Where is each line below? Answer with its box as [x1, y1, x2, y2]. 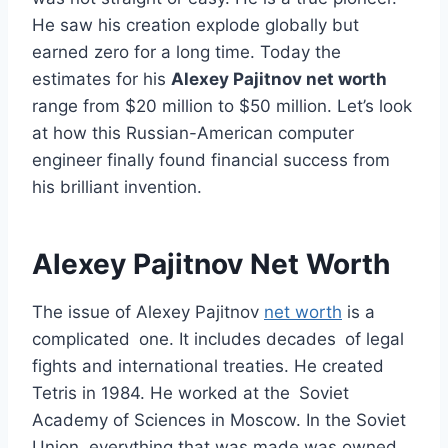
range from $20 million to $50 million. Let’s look [32, 96, 412, 117]
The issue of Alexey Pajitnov [32, 302, 264, 323]
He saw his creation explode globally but [32, 15, 359, 36]
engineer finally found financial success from [32, 150, 390, 171]
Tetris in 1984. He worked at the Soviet [32, 383, 349, 404]
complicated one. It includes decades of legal [32, 329, 404, 350]
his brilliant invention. [32, 177, 202, 198]
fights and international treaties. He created [32, 356, 384, 377]
